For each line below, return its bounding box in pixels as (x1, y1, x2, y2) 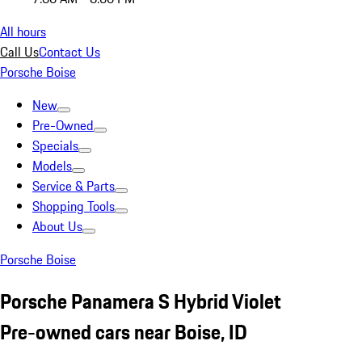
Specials (32, 136, 78, 155)
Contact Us (39, 42, 100, 61)
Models (32, 156, 72, 175)
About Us (32, 217, 82, 236)
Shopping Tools (32, 196, 115, 216)
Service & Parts (32, 176, 115, 196)
